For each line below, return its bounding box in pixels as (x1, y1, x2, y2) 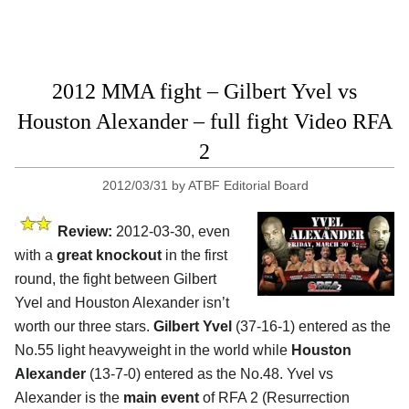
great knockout (57, 246, 162, 263)
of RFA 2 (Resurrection (199, 389, 350, 405)
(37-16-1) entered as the (232, 318, 391, 334)
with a (15, 246, 57, 263)
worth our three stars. (15, 318, 153, 334)
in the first (162, 246, 227, 263)
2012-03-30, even (112, 223, 230, 239)
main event (123, 389, 199, 405)
